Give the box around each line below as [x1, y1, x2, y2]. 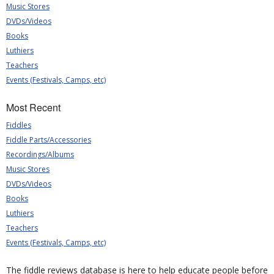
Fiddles [6, 120, 31, 130]
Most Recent [6, 100, 61, 114]
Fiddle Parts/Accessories [6, 135, 91, 145]
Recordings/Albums [6, 149, 74, 160]
